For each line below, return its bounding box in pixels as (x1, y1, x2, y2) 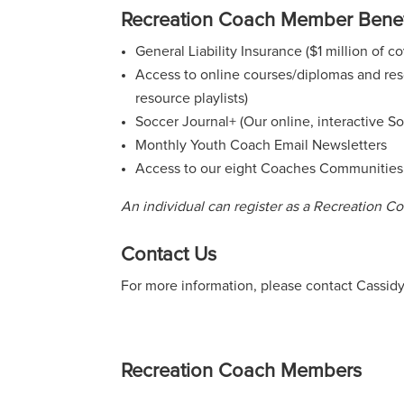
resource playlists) (135, 90, 249, 106)
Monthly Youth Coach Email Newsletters (135, 137, 388, 152)
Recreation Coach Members (121, 362, 363, 382)
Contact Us (121, 245, 217, 266)
